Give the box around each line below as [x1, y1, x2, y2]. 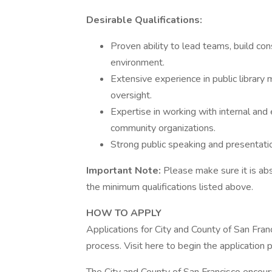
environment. [110, 56, 165, 69]
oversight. [110, 89, 152, 102]
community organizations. [110, 121, 216, 135]
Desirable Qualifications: [86, 13, 202, 27]
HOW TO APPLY [86, 206, 161, 220]
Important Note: [86, 164, 163, 177]
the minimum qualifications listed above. [86, 180, 253, 194]
